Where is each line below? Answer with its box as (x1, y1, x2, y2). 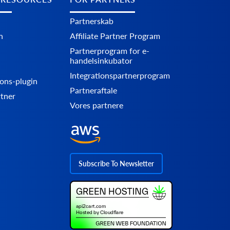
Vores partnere (70, 100, 123, 110)
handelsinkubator (70, 55, 132, 66)
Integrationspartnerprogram (70, 70, 170, 81)
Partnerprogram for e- (70, 46, 149, 56)
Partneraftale (70, 85, 117, 95)
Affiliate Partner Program (70, 31, 160, 41)
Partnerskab (70, 16, 113, 26)
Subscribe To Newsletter (79, 159, 154, 168)
